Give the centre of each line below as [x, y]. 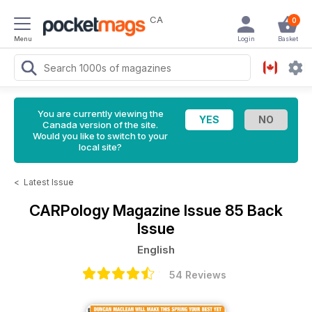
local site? [100, 147]
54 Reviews [198, 275]
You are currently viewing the [100, 114]
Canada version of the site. [100, 125]
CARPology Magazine [107, 210]
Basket [288, 39]
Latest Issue [49, 182]
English [156, 250]
